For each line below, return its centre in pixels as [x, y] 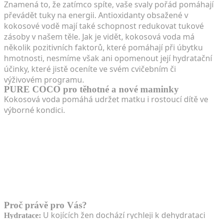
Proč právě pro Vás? [45, 205]
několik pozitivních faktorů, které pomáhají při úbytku [103, 47]
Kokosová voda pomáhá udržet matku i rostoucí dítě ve [106, 99]
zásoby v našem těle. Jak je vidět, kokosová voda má [99, 36]
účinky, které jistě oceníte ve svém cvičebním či [90, 69]
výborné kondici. [34, 110]
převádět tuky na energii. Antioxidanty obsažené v [96, 15]
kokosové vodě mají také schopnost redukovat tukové [104, 26]
